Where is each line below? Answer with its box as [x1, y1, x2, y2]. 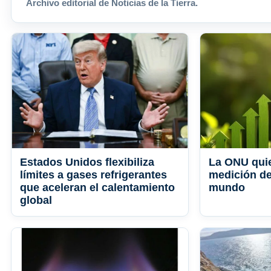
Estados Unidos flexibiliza [20, 156, 154, 169]
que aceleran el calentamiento [20, 181, 175, 194]
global [20, 194, 52, 207]
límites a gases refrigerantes [20, 169, 167, 181]
